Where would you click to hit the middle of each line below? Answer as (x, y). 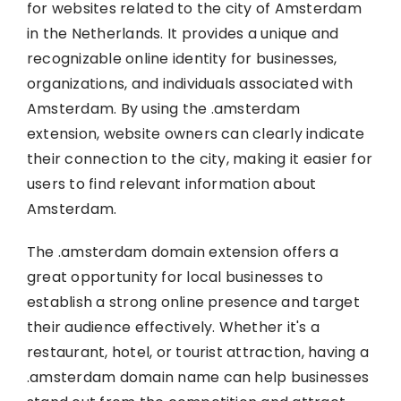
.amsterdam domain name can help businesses (198, 377)
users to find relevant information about (171, 183)
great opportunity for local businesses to (175, 277)
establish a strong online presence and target (193, 302)
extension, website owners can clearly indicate (196, 133)
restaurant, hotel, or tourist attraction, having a (197, 352)
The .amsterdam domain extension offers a (183, 252)
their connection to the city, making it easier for (199, 158)
